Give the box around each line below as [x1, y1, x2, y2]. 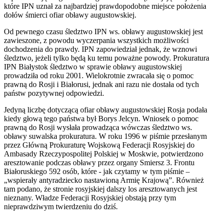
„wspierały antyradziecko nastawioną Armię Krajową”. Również [4, 175, 204, 184]
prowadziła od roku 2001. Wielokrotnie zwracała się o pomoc [4, 71, 194, 80]
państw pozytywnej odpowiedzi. [4, 88, 104, 97]
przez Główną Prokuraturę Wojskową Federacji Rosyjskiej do [4, 140, 195, 149]
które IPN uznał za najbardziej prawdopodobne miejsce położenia [4, 1, 206, 10]
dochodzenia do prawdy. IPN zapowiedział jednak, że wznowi [4, 44, 197, 53]
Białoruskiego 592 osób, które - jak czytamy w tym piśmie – [4, 167, 190, 175]
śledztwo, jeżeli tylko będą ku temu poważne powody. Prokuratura [4, 53, 209, 62]
